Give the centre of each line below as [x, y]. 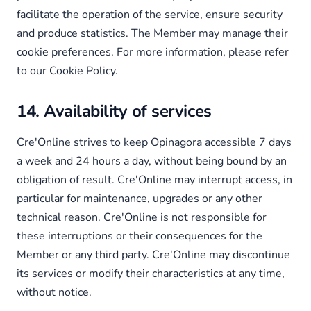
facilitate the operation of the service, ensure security [150, 15]
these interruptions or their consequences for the [140, 236]
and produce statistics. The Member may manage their [152, 33]
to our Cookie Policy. [67, 71]
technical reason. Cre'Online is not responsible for [142, 217]
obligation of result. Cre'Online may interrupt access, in [154, 180]
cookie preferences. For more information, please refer [153, 52]
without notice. [54, 292]
